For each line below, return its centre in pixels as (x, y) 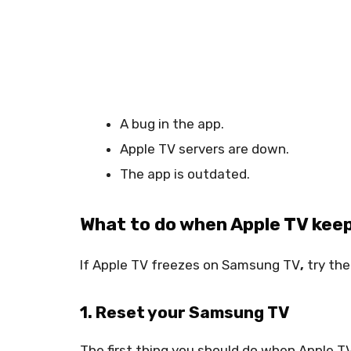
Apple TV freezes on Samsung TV (196, 264)
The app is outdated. (185, 174)
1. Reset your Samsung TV (185, 313)
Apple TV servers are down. (204, 148)
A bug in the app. (172, 123)
